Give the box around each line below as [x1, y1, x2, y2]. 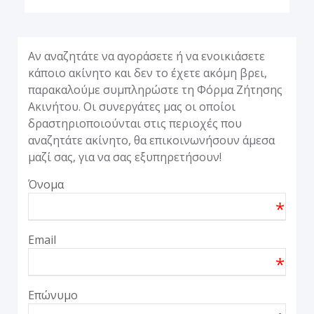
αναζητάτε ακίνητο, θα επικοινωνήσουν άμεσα [28, 132, 275, 148]
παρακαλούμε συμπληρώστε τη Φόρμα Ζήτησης [28, 82, 282, 97]
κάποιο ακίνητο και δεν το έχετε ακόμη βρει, [28, 65, 267, 81]
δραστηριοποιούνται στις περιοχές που [28, 116, 242, 131]
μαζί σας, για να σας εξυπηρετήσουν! [28, 149, 221, 165]
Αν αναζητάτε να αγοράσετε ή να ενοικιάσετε [28, 48, 265, 64]
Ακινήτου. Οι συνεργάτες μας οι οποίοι [28, 99, 235, 114]
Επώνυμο [28, 287, 78, 303]
